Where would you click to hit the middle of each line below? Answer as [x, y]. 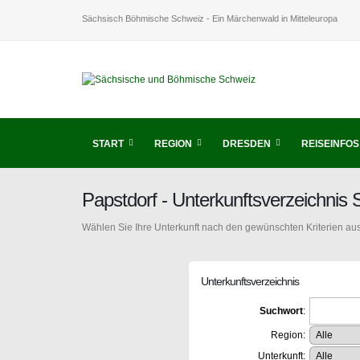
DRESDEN [247, 144]
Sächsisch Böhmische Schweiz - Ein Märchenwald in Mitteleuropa [210, 18]
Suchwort [281, 311]
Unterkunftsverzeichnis [250, 281]
